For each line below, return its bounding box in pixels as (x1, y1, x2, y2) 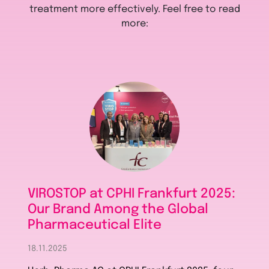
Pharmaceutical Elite (28, 219, 162, 232)
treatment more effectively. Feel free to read (29, 4, 240, 15)
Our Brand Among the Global (28, 203, 209, 217)
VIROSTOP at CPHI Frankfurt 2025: (28, 187, 236, 201)
